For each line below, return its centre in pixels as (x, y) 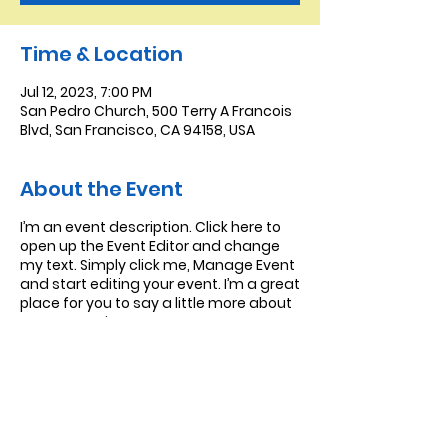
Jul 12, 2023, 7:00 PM (86, 92)
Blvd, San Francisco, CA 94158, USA (137, 130)
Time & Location (101, 54)
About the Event (101, 189)
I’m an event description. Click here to (150, 227)
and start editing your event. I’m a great (160, 284)
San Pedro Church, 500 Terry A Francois (156, 111)
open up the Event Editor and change (150, 246)
